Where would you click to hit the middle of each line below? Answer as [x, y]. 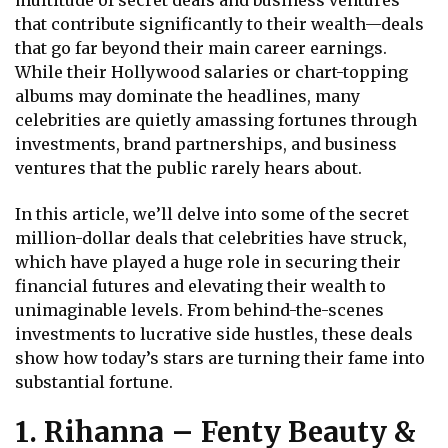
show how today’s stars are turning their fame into [220, 357]
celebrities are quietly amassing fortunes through [216, 120]
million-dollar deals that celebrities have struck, [211, 237]
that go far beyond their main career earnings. [201, 48]
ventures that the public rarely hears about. [188, 168]
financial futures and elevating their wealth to [200, 285]
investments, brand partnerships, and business [206, 144]
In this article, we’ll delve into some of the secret [212, 213]
